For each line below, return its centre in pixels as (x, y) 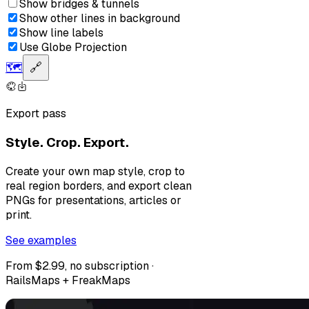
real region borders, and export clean (99, 186)
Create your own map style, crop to (95, 171)
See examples (41, 240)
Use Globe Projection (73, 48)
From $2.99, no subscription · (80, 266)
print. (19, 215)
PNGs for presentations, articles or (93, 200)
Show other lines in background (100, 19)
